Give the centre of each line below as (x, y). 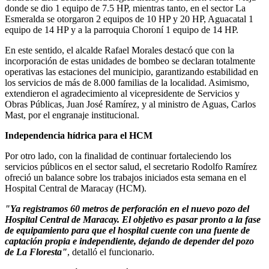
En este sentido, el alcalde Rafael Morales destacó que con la (119, 50)
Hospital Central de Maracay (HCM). (76, 189)
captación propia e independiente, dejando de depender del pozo (129, 241)
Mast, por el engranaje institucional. (72, 115)
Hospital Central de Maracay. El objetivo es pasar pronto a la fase (133, 220)
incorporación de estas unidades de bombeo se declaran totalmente (130, 61)
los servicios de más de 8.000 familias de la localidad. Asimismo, (127, 83)
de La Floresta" (36, 252)
